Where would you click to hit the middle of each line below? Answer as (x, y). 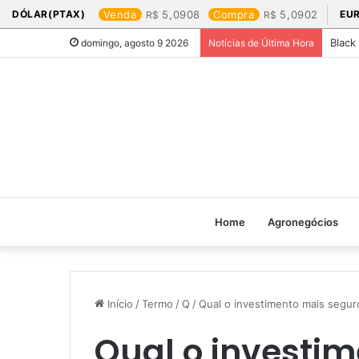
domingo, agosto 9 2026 (133, 43)
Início (119, 304)
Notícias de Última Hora (261, 43)
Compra (234, 14)
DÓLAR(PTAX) (49, 14)
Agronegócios (303, 222)
